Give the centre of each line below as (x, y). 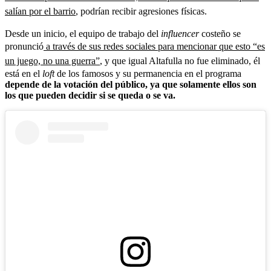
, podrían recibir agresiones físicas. (141, 11)
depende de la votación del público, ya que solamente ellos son (131, 85)
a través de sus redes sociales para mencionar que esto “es (154, 47)
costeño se (220, 34)
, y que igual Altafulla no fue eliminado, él (180, 61)
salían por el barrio (40, 11)
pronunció (24, 47)
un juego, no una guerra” (52, 61)
